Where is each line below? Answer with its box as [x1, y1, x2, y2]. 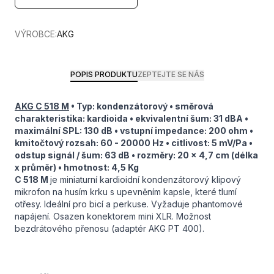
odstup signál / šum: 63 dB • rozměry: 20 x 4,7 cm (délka [15, 150, 258, 160]
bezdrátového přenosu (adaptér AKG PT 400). [15, 223, 204, 234]
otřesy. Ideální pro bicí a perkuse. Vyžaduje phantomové [15, 199, 243, 209]
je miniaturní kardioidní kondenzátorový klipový [50, 174, 241, 185]
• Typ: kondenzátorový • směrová [69, 101, 213, 111]
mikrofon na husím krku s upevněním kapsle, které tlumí [15, 187, 237, 197]
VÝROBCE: [15, 29, 57, 39]
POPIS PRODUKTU [70, 70, 138, 79]
